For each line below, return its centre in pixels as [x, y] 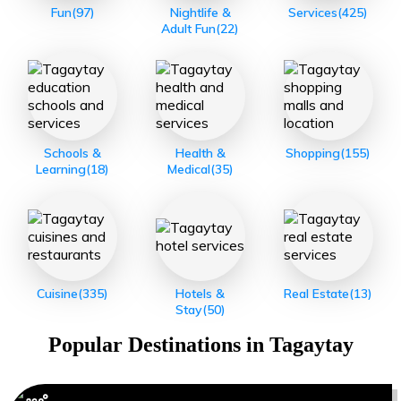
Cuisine [58, 293]
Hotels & [200, 293]
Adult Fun [189, 28]
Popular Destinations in [158, 345]
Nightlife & [200, 12]
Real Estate [317, 293]
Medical [188, 169]
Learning [61, 169]
